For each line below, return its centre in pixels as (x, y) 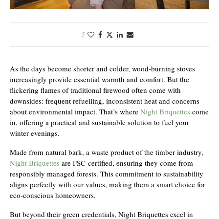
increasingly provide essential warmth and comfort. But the (99, 79)
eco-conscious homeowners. (53, 195)
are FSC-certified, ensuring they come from (126, 163)
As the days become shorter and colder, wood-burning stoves (102, 68)
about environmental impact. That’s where (75, 111)
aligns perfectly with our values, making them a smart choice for (108, 184)
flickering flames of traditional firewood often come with (95, 90)
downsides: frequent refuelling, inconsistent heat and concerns (105, 101)
